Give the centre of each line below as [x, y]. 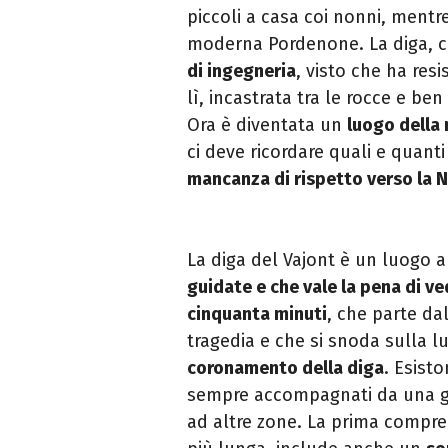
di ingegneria [241, 71]
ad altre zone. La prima [285, 422]
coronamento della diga [285, 368]
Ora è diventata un [267, 125]
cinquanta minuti [257, 314]
